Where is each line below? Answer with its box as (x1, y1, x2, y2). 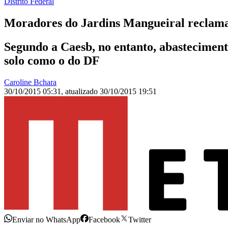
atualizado (65, 87, 100, 96)
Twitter (128, 215, 151, 224)
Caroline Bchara (4, 78, 56, 87)
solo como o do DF (4, 54, 100, 68)
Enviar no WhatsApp (12, 215, 80, 224)
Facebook (89, 215, 120, 224)
